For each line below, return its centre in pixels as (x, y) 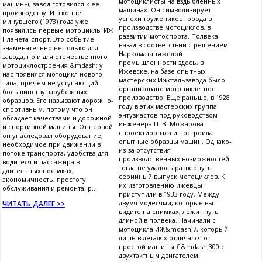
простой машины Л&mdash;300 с (172, 246)
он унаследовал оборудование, (53, 135)
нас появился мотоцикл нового (52, 74)
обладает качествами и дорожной (57, 118)
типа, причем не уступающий (50, 82)
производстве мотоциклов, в (165, 27)
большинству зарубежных (45, 91)
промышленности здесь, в (161, 62)
